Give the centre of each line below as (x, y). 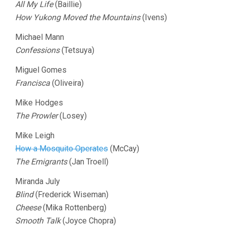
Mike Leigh (35, 135)
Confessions (37, 50)
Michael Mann (40, 37)
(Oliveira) (67, 83)
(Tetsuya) (77, 50)
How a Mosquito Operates (62, 149)
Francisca (33, 83)
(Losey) (72, 116)
